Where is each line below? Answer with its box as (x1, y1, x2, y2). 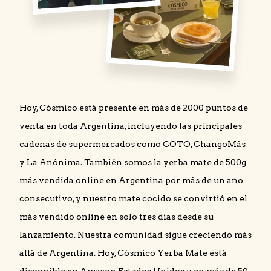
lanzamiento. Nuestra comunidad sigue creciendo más (19, 230, 252, 240)
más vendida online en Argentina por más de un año (19, 175, 243, 186)
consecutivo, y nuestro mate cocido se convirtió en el (19, 194, 247, 204)
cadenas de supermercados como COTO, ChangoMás (19, 139, 246, 149)
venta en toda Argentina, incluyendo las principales (19, 121, 242, 131)
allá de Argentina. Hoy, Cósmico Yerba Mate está (19, 248, 227, 258)
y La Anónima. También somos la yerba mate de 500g (19, 157, 246, 168)
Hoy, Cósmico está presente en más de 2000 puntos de (19, 103, 248, 113)
